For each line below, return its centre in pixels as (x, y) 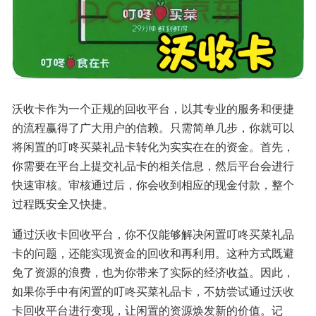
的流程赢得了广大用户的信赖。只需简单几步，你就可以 (153, 127)
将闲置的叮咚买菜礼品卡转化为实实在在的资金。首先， (153, 146)
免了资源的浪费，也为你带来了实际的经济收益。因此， (153, 272)
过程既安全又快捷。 (63, 203)
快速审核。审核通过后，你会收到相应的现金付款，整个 (153, 184)
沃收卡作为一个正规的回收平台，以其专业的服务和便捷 (153, 108)
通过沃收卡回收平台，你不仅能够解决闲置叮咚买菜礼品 (153, 233)
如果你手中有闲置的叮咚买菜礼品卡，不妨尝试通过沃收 (153, 291)
